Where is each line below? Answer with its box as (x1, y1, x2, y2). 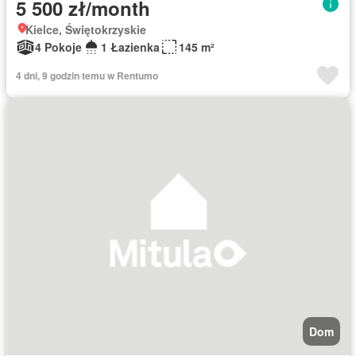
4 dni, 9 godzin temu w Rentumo (16, 68, 158, 83)
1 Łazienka (101, 39, 160, 55)
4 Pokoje (35, 39, 82, 55)
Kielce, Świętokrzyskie (25, 21, 146, 37)
